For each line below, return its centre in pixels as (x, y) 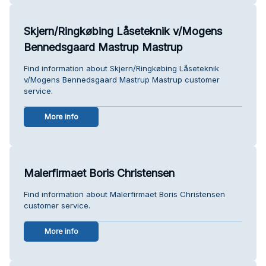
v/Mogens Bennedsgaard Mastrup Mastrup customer (122, 79)
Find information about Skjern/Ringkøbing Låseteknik (121, 68)
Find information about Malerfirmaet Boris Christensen (124, 194)
